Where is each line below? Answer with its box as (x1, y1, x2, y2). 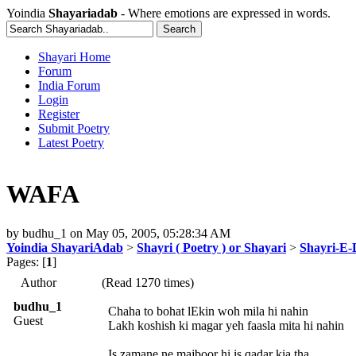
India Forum (38, 79, 100, 92)
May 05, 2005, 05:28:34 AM (86, 226, 230, 240)
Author (21, 275, 56, 289)
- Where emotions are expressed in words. (118, 6, 331, 20)
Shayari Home (38, 50, 110, 64)
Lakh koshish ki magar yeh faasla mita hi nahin (108, 318, 344, 332)
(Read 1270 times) (99, 275, 194, 289)
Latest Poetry (38, 136, 104, 149)
